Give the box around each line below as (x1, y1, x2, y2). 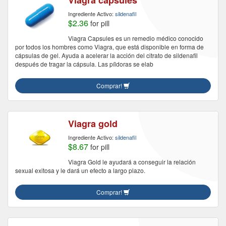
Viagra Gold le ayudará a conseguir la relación (68, 157, 196, 166)
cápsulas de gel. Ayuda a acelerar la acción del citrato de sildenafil (15, 51, 198, 60)
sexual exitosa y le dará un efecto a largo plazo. (15, 166, 145, 175)
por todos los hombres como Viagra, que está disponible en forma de (15, 42, 204, 51)
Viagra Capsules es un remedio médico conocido (68, 34, 203, 42)
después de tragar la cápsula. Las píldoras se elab (15, 60, 153, 68)
